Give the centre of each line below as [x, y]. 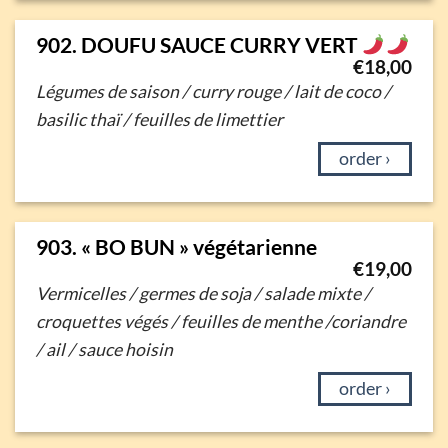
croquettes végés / [108, 321]
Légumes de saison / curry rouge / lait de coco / [213, 91]
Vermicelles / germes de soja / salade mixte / [203, 293]
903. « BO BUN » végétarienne [176, 247]
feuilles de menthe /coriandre [293, 321]
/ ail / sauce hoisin [104, 349]
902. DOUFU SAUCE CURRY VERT [198, 45]
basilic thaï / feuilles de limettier [159, 119]
